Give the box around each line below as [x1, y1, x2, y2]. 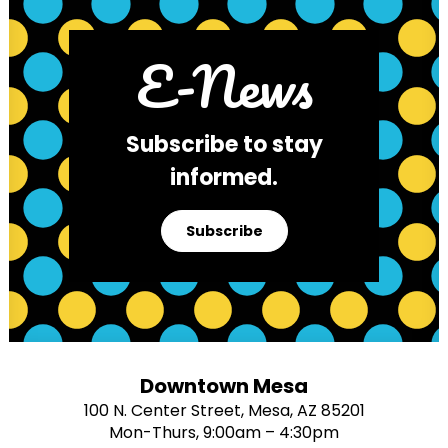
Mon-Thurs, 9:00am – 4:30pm [109, 421, 339, 444]
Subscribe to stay [125, 129, 323, 160]
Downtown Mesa [140, 372, 308, 400]
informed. [170, 162, 278, 193]
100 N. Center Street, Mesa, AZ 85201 [83, 399, 365, 422]
